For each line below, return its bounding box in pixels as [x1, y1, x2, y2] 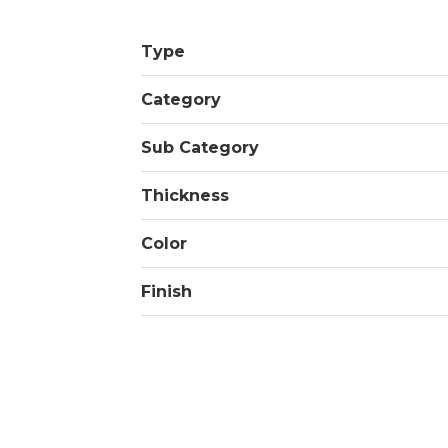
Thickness [141, 186, 229, 205]
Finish [141, 282, 192, 301]
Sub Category [141, 138, 259, 157]
